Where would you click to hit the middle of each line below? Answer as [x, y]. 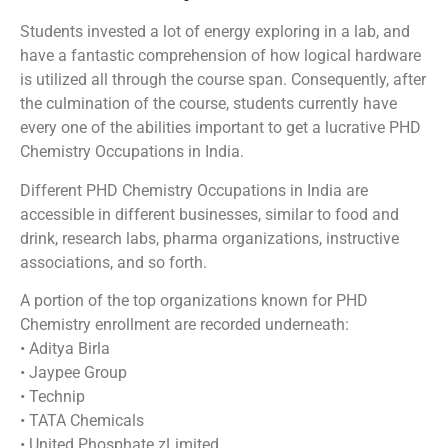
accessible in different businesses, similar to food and [209, 214]
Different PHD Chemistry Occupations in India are [194, 190]
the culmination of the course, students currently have [208, 104]
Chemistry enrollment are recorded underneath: [184, 325]
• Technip [52, 397]
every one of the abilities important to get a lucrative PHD [220, 128]
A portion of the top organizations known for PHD [194, 301]
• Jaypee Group [73, 373]
